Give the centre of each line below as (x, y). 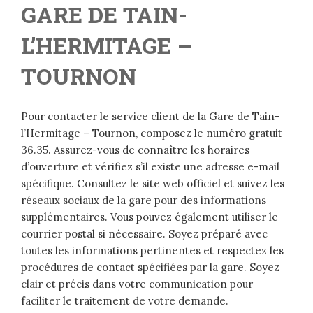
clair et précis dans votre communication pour (137, 284)
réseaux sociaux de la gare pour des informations (144, 201)
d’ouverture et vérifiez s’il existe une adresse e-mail (150, 167)
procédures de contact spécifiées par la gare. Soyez (150, 268)
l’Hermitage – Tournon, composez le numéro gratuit (152, 133)
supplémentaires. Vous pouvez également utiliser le (150, 217)
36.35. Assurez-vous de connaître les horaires (135, 150)
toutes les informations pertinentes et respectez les (152, 251)
